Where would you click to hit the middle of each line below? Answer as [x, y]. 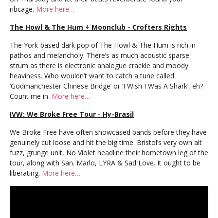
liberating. [26, 173]
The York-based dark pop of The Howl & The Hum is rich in [103, 45]
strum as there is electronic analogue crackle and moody [99, 65]
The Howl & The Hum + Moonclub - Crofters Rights [98, 27]
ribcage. [23, 9]
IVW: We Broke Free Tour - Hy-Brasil [72, 114]
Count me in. [31, 96]
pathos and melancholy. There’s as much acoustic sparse [100, 55]
